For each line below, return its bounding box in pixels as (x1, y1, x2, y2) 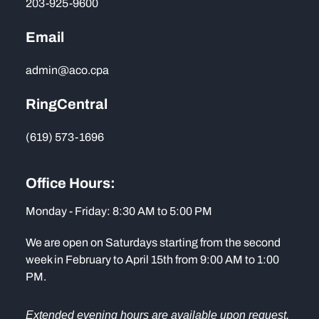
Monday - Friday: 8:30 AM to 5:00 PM (26, 205, 212, 217)
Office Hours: (26, 175, 115, 191)
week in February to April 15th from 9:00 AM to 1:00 (26, 253, 279, 266)
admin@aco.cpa (26, 64, 109, 76)
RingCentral (26, 96, 108, 112)
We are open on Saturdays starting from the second (26, 236, 281, 249)
